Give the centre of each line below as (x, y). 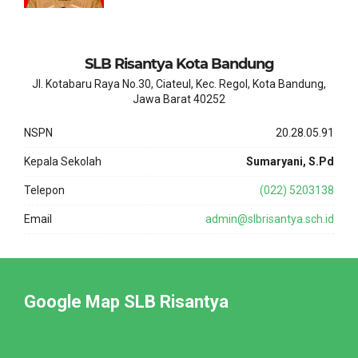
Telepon (44, 190)
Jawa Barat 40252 (179, 99)
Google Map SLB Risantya (126, 302)
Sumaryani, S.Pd (290, 161)
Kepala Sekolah (63, 161)
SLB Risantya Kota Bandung (179, 64)
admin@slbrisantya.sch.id (270, 219)
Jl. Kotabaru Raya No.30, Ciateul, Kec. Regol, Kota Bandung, (179, 84)
